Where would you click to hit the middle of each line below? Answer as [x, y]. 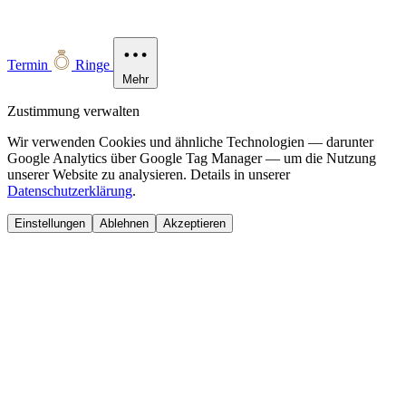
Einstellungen [50, 223]
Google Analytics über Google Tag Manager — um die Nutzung [192, 158]
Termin [28, 64]
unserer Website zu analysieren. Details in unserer [149, 174]
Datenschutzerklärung [70, 190]
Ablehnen [124, 223]
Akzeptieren [194, 223]
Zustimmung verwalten [73, 111]
